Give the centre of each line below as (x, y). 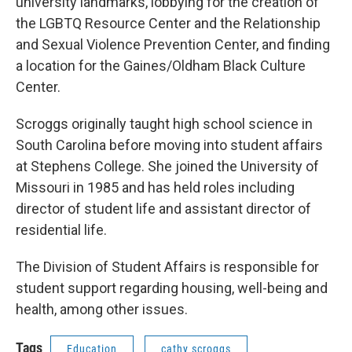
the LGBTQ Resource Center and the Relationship (168, 23)
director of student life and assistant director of (163, 208)
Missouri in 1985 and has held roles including (155, 187)
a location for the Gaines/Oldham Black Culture (161, 65)
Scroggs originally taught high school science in (164, 123)
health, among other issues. (103, 309)
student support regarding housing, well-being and (172, 288)
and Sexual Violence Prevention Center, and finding (173, 44)
